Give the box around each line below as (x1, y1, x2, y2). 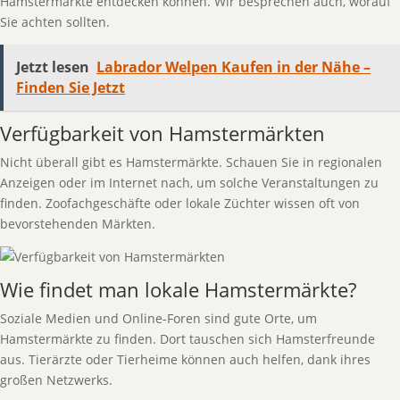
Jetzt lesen (16, 57, 89, 77)
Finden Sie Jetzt (16, 78, 125, 97)
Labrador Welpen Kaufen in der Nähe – (96, 57, 371, 77)
